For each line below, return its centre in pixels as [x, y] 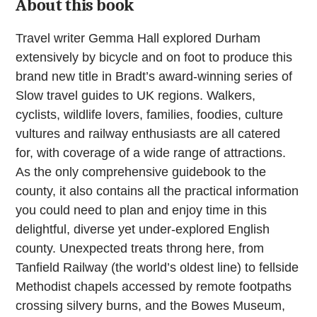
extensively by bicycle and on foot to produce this [154, 57]
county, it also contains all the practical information [157, 191]
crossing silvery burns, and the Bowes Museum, [151, 306]
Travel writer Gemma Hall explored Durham [138, 38]
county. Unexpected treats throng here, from [140, 248]
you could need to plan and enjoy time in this [142, 210]
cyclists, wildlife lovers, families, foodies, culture [150, 115]
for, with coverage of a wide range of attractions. [151, 153]
